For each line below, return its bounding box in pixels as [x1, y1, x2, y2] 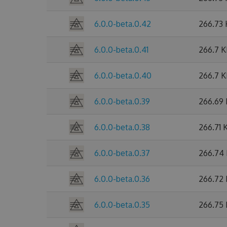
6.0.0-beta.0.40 [94, 70, 152, 81]
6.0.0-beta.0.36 [94, 174, 150, 184]
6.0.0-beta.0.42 [94, 19, 151, 29]
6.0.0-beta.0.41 [94, 45, 148, 55]
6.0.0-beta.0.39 [94, 96, 150, 106]
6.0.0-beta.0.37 [94, 148, 150, 158]
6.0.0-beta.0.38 [94, 122, 150, 132]
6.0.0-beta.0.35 [94, 200, 150, 210]
